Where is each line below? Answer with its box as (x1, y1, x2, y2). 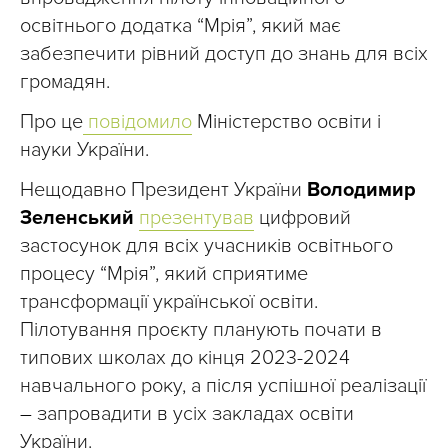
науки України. (20, 137, 149, 162)
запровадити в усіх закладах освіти (32, 401, 354, 426)
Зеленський (20, 205, 134, 230)
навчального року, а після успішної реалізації (20, 373, 426, 398)
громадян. (20, 69, 110, 94)
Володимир (307, 177, 416, 202)
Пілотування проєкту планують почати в (20, 317, 382, 342)
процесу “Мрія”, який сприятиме (20, 261, 308, 286)
